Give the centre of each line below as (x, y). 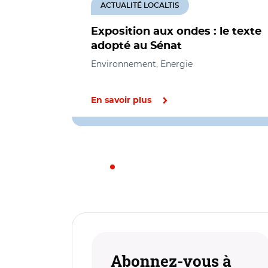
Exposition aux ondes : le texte (176, 32)
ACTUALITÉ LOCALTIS (140, 5)
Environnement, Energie (142, 64)
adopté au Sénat (136, 46)
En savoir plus (121, 100)
